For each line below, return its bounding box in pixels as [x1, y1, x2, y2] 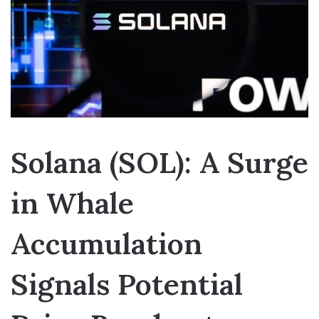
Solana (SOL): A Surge [11, 143, 308, 181]
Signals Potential [11, 265, 243, 303]
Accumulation [11, 224, 202, 262]
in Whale [11, 184, 134, 221]
